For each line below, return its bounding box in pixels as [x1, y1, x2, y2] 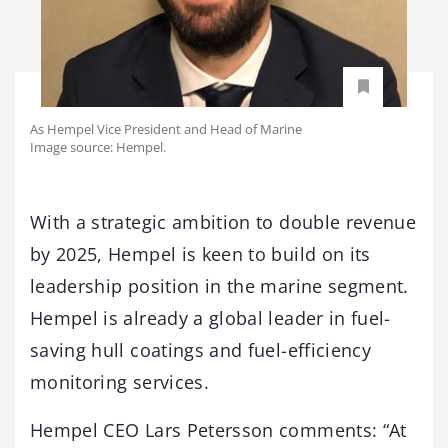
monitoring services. [30, 369, 210, 394]
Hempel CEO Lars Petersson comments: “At [30, 417, 407, 442]
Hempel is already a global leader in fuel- [30, 305, 391, 330]
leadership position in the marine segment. [30, 273, 409, 298]
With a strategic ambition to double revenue [30, 209, 417, 234]
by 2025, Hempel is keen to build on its [30, 241, 371, 266]
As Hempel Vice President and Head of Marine [30, 119, 302, 138]
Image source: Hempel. [30, 137, 166, 156]
